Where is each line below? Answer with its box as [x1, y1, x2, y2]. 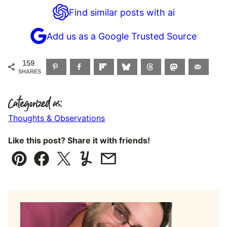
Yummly [85, 160, 120, 171]
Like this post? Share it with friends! [8, 135, 150, 146]
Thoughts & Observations [8, 113, 105, 124]
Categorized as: [8, 95, 62, 113]
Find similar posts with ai [68, 7, 175, 18]
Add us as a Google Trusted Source [47, 30, 197, 42]
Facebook [41, 160, 84, 171]
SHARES [18, 68, 41, 75]
